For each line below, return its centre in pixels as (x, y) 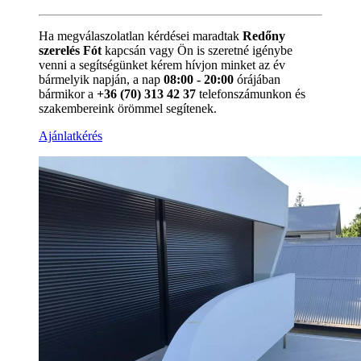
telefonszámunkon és (251, 93)
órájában (257, 79)
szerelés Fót (70, 50)
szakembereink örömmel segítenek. (128, 108)
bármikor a (68, 93)
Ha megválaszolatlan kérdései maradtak (141, 35)
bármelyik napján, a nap (101, 79)
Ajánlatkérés (71, 135)
